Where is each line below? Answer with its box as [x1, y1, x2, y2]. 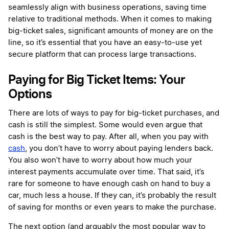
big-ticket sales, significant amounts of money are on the [8, 27, 213, 35]
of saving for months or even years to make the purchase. [8, 203, 216, 211]
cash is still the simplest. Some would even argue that [8, 121, 202, 129]
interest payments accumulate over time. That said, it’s [8, 168, 204, 176]
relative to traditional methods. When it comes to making [8, 15, 212, 23]
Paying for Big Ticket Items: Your [8, 72, 185, 87]
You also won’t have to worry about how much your [8, 156, 192, 164]
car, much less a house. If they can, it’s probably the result [8, 191, 216, 199]
